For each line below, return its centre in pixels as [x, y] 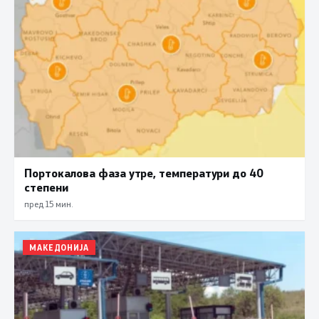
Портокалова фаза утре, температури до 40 [144, 173]
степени [46, 187]
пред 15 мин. [48, 204]
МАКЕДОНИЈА [59, 248]
